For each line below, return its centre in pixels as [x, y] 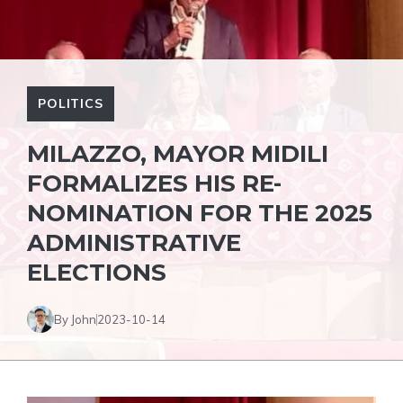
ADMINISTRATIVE [134, 243]
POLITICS [71, 103]
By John [75, 319]
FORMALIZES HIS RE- [154, 184]
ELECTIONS [97, 273]
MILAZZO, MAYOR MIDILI [178, 154]
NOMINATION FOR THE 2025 [200, 213]
